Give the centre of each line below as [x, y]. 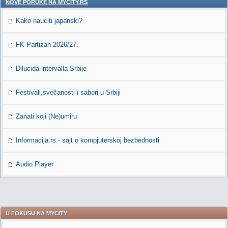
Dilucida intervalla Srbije [51, 68]
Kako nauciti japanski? [49, 21]
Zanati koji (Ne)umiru [46, 116]
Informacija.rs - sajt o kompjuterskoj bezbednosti [88, 140]
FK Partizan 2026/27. [47, 45]
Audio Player [35, 164]
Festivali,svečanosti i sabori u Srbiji [68, 92]
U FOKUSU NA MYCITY [36, 213]
